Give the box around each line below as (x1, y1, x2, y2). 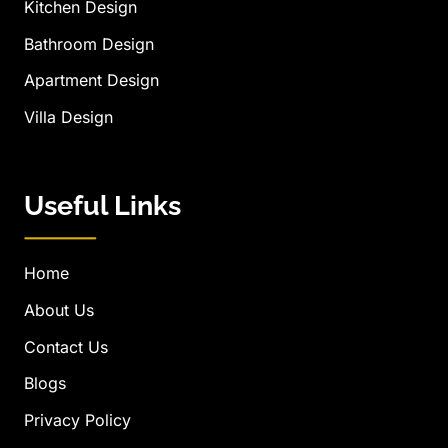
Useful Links (24, 190, 181, 222)
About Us (24, 299, 94, 320)
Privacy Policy (24, 410, 131, 431)
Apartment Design (24, 70, 159, 91)
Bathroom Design (24, 33, 154, 54)
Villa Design (24, 107, 113, 128)
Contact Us (24, 336, 108, 357)
